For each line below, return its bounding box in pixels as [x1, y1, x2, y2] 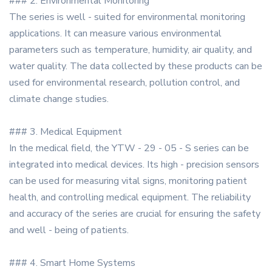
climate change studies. [9, 92, 109, 106]
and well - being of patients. [9, 223, 129, 237]
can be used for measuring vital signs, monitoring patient [9, 174, 247, 188]
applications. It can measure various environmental [9, 27, 222, 41]
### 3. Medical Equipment [9, 125, 122, 139]
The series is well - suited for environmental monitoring [9, 10, 245, 24]
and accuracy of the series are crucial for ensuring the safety [9, 207, 260, 221]
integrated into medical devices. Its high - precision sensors [9, 158, 259, 172]
